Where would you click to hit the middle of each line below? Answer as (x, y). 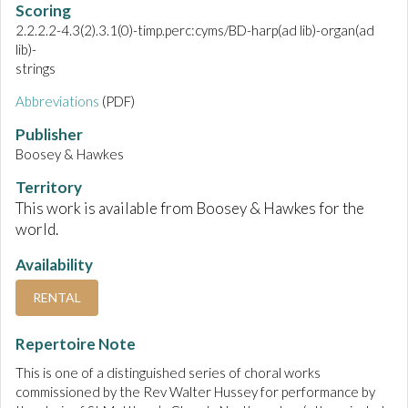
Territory (49, 188)
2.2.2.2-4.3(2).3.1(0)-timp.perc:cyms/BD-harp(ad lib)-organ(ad (195, 31)
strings (36, 69)
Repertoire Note (76, 344)
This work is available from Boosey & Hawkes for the (190, 209)
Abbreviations (57, 102)
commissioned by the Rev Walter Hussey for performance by (195, 392)
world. (37, 229)
